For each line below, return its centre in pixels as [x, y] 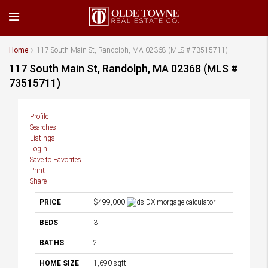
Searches [43, 127]
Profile [39, 117]
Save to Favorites [56, 160]
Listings [42, 138]
